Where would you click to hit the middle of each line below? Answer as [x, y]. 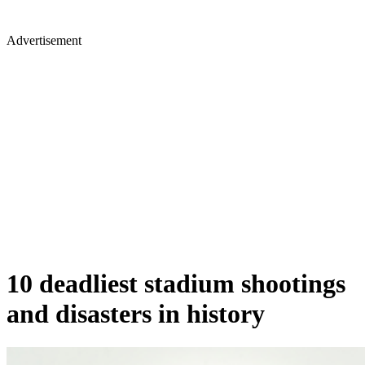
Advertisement [44, 40]
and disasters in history [136, 314]
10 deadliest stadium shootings [176, 284]
